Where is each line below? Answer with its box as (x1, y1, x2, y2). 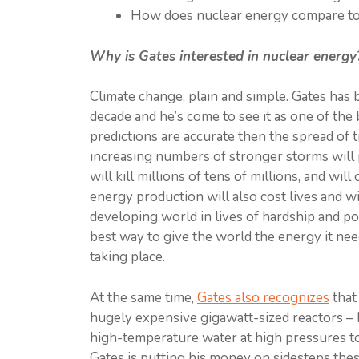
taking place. (90, 248, 165, 266)
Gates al (197, 288, 245, 307)
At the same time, (90, 288, 197, 307)
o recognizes (252, 288, 329, 307)
